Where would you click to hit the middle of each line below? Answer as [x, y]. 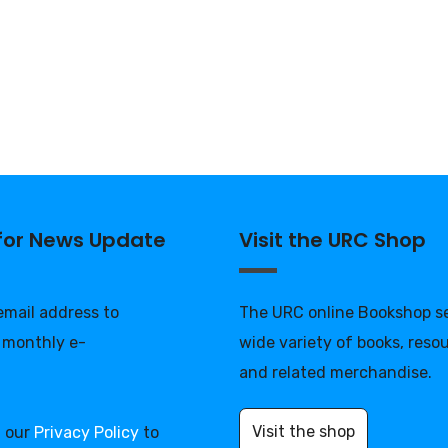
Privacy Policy [86, 432]
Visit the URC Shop [332, 239]
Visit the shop [303, 431]
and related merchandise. [335, 372]
